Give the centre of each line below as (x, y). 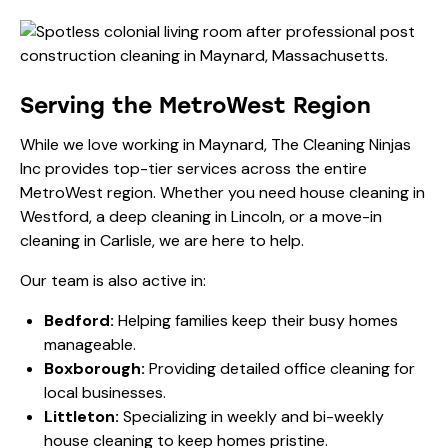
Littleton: (81, 416)
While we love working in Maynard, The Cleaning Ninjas (215, 144)
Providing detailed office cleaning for (280, 368)
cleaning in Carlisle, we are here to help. (162, 240)
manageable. (90, 344)
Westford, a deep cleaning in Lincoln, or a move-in (201, 216)
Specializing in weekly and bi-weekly (251, 416)
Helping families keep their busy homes (256, 320)
